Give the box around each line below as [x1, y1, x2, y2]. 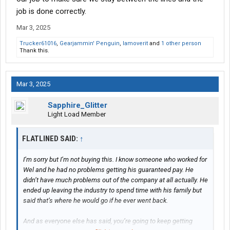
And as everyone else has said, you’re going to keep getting [23, 217, 193, 225]
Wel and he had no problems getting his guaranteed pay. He [23, 166, 194, 174]
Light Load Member [48, 110, 106, 119]
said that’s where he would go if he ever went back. [23, 197, 168, 205]
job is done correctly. [16, 7, 86, 16]
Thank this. [20, 47, 49, 54]
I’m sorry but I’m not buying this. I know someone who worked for [23, 156, 207, 164]
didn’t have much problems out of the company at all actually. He [23, 176, 208, 184]
